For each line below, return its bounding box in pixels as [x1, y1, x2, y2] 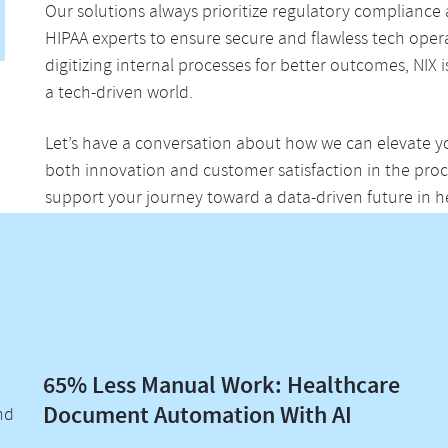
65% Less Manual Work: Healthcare [43, 369, 401, 401]
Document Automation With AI [43, 399, 353, 431]
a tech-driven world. [44, 81, 193, 108]
